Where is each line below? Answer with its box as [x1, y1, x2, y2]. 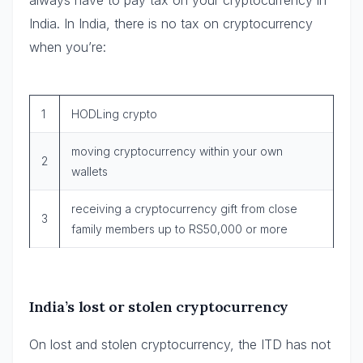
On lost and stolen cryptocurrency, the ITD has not [29, 335, 331, 352]
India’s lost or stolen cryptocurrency [29, 297, 288, 316]
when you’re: [29, 38, 106, 55]
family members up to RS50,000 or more [71, 221, 288, 236]
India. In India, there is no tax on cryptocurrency [29, 15, 313, 32]
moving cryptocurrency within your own [71, 143, 283, 158]
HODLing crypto [71, 106, 157, 121]
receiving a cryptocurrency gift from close [71, 201, 297, 216]
